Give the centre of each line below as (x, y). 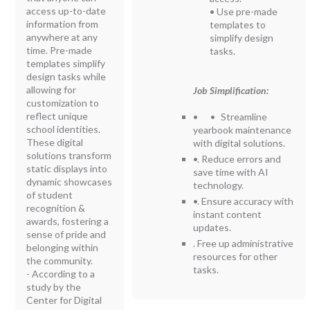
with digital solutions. (242, 143)
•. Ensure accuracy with (244, 201)
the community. (60, 260)
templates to (238, 24)
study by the (54, 286)
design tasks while (66, 76)
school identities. (64, 129)
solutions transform (69, 155)
